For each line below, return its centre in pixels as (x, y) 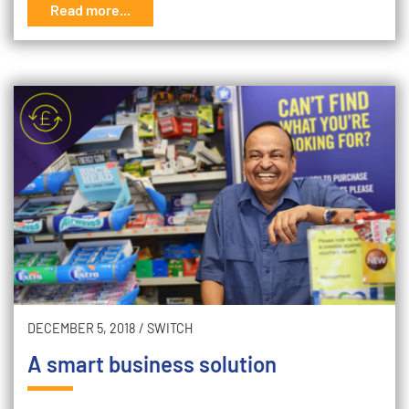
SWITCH (170, 328)
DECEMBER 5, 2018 (82, 328)
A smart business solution (152, 364)
